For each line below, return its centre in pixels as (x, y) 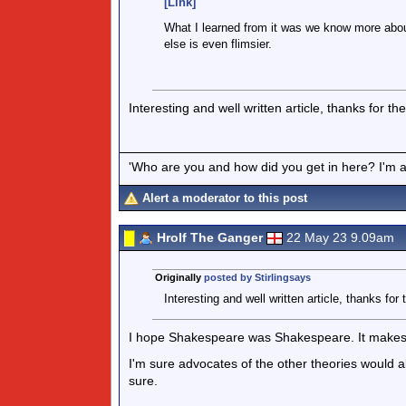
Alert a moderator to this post (225, 198)
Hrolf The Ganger (210, 237)
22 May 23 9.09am (340, 237)
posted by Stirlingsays (257, 277)
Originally (179, 277)
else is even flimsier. (217, 44)
